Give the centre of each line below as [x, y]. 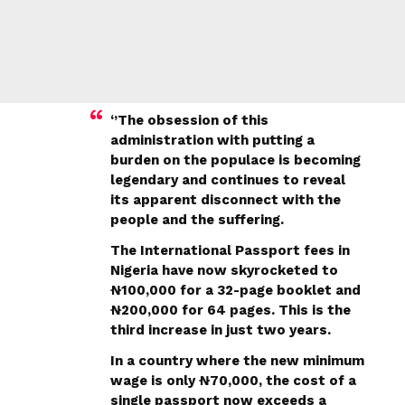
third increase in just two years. [221, 330]
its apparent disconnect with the [226, 199]
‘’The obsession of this [189, 120]
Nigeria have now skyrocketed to [224, 270]
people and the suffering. [197, 219]
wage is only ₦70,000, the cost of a [233, 380]
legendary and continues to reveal [228, 179]
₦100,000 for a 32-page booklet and [235, 290]
